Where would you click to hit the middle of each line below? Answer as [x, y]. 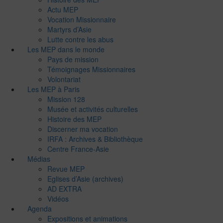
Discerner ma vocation [83, 129]
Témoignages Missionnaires [91, 69]
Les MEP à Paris [54, 89]
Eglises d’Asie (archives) [85, 178]
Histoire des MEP [74, 119]
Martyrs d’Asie [69, 29]
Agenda [40, 208]
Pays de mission [73, 59]
